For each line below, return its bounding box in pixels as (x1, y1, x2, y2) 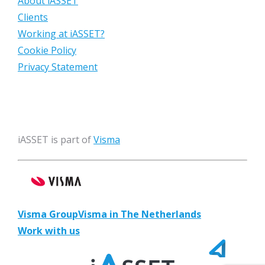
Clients (18, 11, 48, 24)
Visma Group (18, 207, 78, 221)
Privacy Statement (18, 60, 98, 73)
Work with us (18, 224, 80, 237)
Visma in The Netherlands (78, 207, 201, 221)
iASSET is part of (18, 133, 93, 146)
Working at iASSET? (18, 27, 105, 40)
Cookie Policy (18, 44, 76, 57)
